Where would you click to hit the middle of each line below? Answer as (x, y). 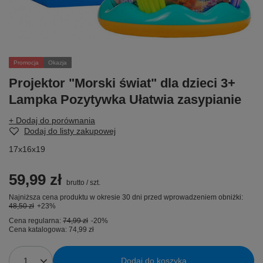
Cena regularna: (36, 221)
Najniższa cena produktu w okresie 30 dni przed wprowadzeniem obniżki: (126, 198)
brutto (75, 183)
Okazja (58, 63)
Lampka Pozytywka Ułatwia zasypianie (125, 100)
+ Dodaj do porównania (52, 121)
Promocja (26, 63)
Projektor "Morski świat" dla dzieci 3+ (122, 83)
